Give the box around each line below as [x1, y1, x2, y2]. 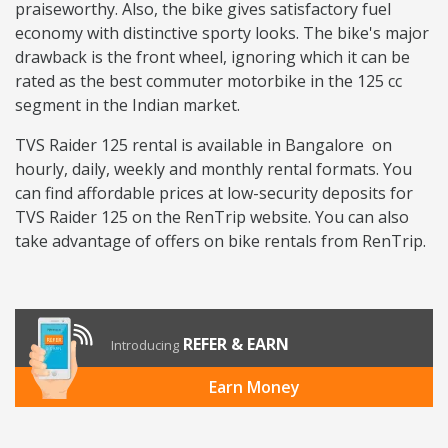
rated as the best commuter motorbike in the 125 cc [15, 70, 402, 93]
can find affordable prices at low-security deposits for [15, 182, 413, 205]
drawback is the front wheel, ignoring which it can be [15, 46, 410, 69]
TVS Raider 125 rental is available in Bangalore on [15, 134, 392, 157]
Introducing [111, 336, 179, 355]
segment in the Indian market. [15, 94, 244, 117]
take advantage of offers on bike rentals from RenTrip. [15, 230, 430, 253]
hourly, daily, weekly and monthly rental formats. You [15, 158, 412, 181]
